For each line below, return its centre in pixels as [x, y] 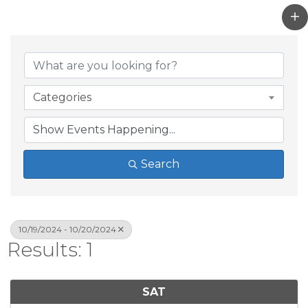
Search [160, 164]
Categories [62, 98]
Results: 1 [50, 250]
